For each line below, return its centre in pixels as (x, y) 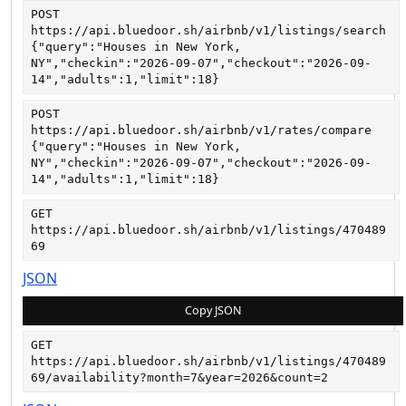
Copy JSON (213, 311)
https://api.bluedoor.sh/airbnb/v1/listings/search (208, 31)
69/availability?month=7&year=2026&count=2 (179, 378)
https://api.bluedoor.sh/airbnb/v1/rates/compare (201, 130)
